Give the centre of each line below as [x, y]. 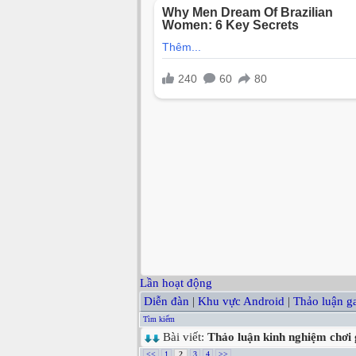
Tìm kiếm [159, 319]
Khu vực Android [241, 302]
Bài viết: [184, 337]
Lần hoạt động [176, 283]
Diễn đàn [166, 302]
